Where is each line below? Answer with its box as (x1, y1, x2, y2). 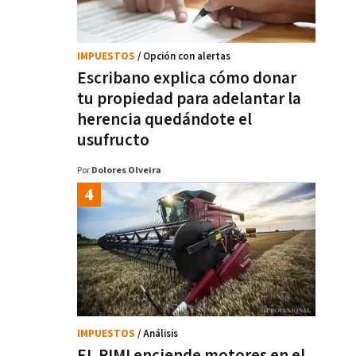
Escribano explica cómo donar (77, 68, 296, 89)
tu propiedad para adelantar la (77, 88, 301, 110)
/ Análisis (137, 327, 178, 341)
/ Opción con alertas (137, 50, 230, 64)
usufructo (77, 130, 149, 151)
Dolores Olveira (91, 164, 161, 176)
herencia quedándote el (77, 109, 252, 130)
